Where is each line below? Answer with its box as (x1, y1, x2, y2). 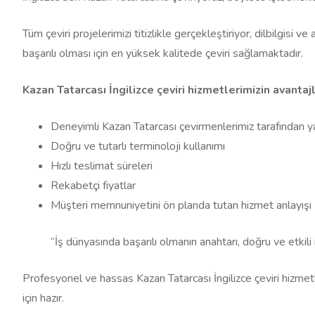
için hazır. (22, 290, 64, 306)
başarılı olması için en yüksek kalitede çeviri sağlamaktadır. (22, 45, 303, 61)
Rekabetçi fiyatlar (51, 177, 136, 193)
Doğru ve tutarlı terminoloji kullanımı (51, 138, 225, 154)
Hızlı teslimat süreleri (51, 157, 153, 174)
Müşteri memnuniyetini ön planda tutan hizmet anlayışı (51, 197, 311, 213)
